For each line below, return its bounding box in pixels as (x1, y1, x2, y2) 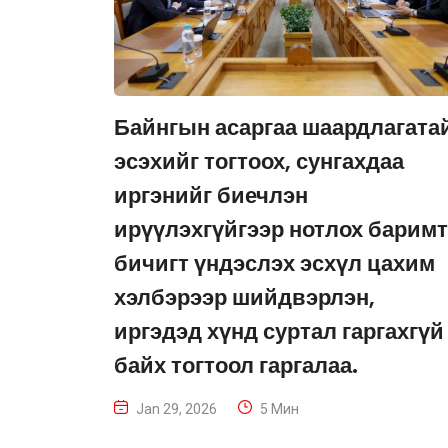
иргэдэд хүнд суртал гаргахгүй (114, 316, 444, 348)
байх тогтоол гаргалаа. (114, 350, 358, 382)
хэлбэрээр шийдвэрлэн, (114, 282, 375, 314)
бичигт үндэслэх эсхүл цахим (114, 248, 435, 280)
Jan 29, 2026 (136, 401, 217, 418)
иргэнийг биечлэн (114, 180, 308, 212)
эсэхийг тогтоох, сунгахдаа (114, 146, 404, 178)
